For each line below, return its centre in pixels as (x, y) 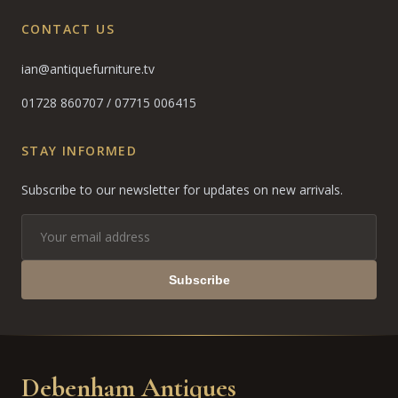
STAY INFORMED (80, 150)
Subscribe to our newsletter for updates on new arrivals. (182, 189)
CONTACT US (68, 28)
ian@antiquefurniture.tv (88, 68)
